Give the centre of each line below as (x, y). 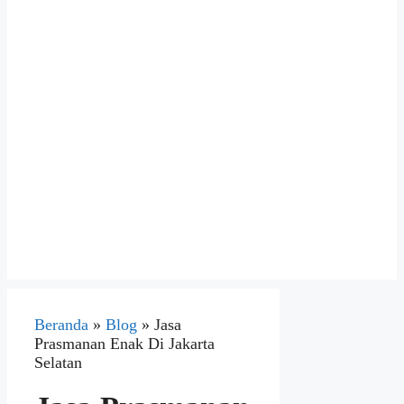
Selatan (58, 363)
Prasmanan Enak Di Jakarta (124, 344)
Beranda (61, 325)
